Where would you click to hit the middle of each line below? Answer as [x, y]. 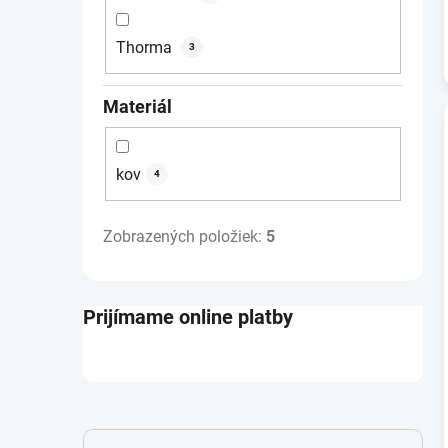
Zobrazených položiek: [184, 236]
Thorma [146, 47]
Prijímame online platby [188, 316]
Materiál [137, 106]
